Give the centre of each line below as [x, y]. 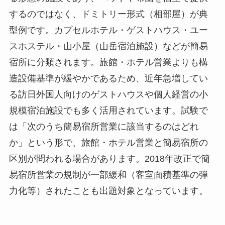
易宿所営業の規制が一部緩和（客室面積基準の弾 [108, 175]
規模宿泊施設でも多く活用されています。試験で [108, 110]
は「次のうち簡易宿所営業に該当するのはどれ [104, 126]
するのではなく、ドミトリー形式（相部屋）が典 [108, 14]
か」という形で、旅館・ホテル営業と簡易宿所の [108, 142]
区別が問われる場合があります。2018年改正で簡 [109, 158]
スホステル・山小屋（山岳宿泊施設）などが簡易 [108, 46]
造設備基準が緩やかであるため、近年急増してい [108, 78]
